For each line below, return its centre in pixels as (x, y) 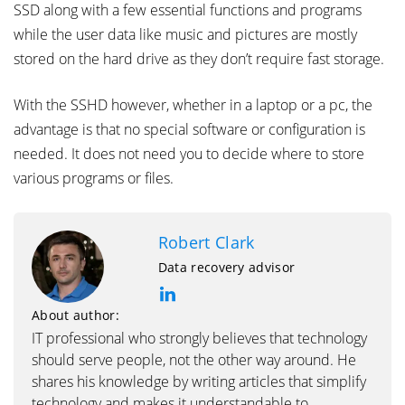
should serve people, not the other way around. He (194, 360)
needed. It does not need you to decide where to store (189, 154)
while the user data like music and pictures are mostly (185, 35)
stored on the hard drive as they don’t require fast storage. (199, 59)
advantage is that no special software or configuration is (189, 130)
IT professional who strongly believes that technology (199, 339)
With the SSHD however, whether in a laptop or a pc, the (193, 105)
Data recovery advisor (226, 268)
